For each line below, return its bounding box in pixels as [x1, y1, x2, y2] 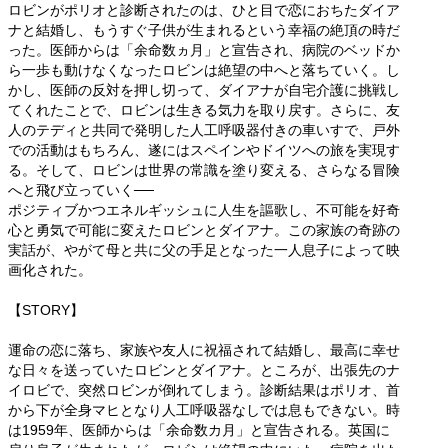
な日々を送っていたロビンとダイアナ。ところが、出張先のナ [8, 362, 400, 379]
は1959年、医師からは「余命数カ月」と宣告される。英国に [8, 422, 390, 439]
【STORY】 [8, 302, 84, 319]
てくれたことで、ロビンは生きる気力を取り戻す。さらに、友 [8, 102, 400, 119]
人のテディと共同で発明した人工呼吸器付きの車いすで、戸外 [8, 122, 400, 139]
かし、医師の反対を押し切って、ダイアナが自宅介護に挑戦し [8, 82, 400, 99]
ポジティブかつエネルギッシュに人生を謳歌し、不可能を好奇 [8, 202, 400, 219]
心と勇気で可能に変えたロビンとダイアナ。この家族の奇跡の [8, 222, 400, 239]
